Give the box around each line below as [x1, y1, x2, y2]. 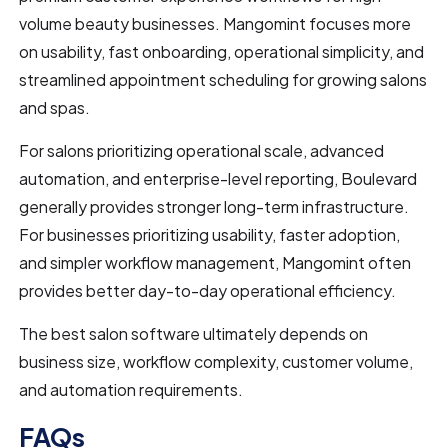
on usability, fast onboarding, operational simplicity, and [19, 40, 425, 62]
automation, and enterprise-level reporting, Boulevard [19, 167, 418, 189]
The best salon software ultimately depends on [19, 322, 369, 344]
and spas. [19, 96, 91, 118]
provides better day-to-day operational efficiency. [19, 279, 397, 301]
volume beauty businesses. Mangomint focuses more [19, 12, 412, 34]
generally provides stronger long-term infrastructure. [19, 195, 410, 217]
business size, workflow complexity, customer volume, [19, 350, 414, 372]
